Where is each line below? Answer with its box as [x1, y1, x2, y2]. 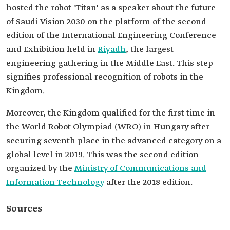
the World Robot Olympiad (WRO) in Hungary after [6, 122, 209, 132]
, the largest [126, 44, 174, 55]
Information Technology [6, 177, 104, 188]
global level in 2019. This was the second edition [6, 149, 199, 160]
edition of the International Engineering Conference [6, 30, 216, 41]
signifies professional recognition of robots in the [6, 72, 203, 83]
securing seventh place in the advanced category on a [6, 136, 221, 146]
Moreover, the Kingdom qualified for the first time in [6, 108, 215, 119]
